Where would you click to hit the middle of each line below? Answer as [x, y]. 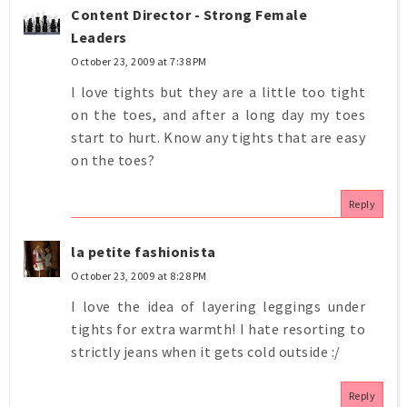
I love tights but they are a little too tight [218, 91]
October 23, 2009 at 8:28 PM [139, 275]
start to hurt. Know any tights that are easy [218, 137]
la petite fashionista [144, 251]
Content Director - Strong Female [189, 14]
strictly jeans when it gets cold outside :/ [206, 351]
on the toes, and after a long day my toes [218, 114]
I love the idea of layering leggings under [218, 306]
